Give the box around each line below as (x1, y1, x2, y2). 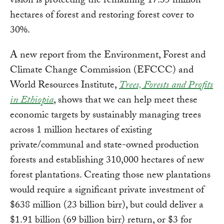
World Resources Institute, (10, 77, 119, 94)
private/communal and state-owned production (10, 137, 199, 154)
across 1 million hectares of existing (10, 122, 152, 139)
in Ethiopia (10, 92, 53, 109)
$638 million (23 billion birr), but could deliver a (10, 197, 203, 214)
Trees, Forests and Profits (119, 77, 213, 94)
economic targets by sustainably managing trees (10, 107, 201, 124)
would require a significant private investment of (10, 182, 204, 199)
